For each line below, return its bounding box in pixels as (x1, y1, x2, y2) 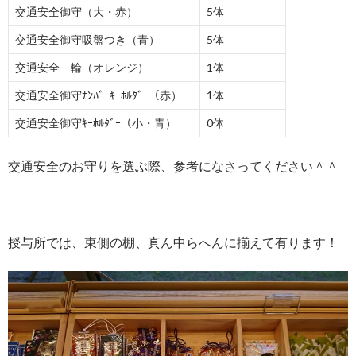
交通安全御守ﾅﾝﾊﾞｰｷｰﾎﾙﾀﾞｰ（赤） (15, 88, 182, 103)
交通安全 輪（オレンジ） (15, 60, 149, 75)
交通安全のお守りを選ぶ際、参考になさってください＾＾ (8, 158, 339, 174)
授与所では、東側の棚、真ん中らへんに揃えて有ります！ (8, 234, 339, 250)
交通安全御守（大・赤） (15, 5, 137, 19)
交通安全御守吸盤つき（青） (15, 33, 160, 47)
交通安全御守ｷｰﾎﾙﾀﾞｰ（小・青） (15, 116, 176, 130)
